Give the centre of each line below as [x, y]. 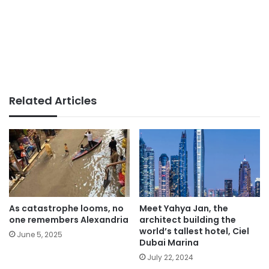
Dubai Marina [169, 243]
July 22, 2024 [170, 258]
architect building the [188, 220]
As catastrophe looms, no [66, 209]
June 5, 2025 [40, 235]
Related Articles [53, 101]
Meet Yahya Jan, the [184, 209]
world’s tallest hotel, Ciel [194, 231]
